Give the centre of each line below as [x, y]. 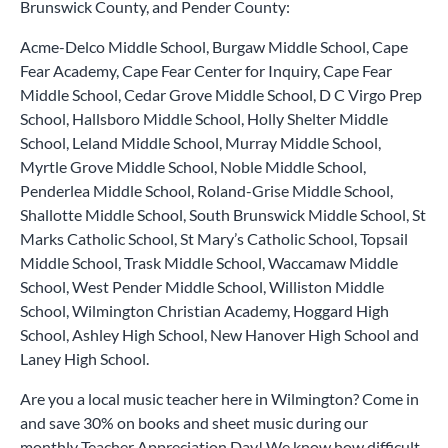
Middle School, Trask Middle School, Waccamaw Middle [209, 262]
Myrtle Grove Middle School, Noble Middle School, [193, 166]
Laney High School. [84, 358]
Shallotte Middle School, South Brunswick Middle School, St [223, 214]
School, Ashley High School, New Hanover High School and [219, 334]
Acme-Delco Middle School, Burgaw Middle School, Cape [214, 46]
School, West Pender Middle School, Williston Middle [202, 286]
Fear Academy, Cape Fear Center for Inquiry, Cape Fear [206, 70]
